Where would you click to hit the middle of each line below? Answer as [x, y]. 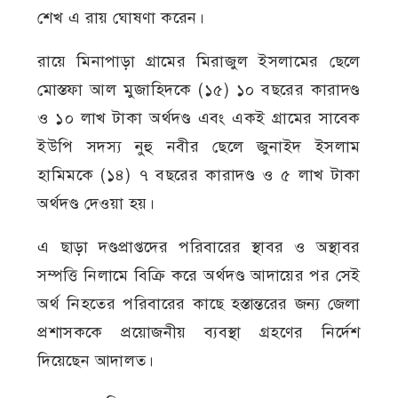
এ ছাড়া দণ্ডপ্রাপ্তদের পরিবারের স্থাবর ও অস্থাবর [199, 247]
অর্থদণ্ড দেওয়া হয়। [96, 203]
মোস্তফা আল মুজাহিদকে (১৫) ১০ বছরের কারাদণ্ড [199, 89]
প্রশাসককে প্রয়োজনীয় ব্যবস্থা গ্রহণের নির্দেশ [199, 332]
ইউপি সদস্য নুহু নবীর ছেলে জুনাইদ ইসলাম [199, 146]
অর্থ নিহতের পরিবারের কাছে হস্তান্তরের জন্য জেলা [199, 303]
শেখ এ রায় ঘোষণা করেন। [121, 17]
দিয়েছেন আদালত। [96, 360]
